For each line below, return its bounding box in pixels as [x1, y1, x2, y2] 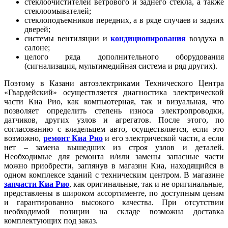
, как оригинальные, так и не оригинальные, [69, 180, 224, 189]
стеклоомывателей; [24, 7, 91, 16]
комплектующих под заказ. [4, 216, 98, 225]
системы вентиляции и [24, 34, 111, 43]
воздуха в [186, 34, 224, 43]
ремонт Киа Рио [43, 134, 103, 143]
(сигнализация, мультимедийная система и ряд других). [24, 62, 217, 71]
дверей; [24, 25, 50, 34]
